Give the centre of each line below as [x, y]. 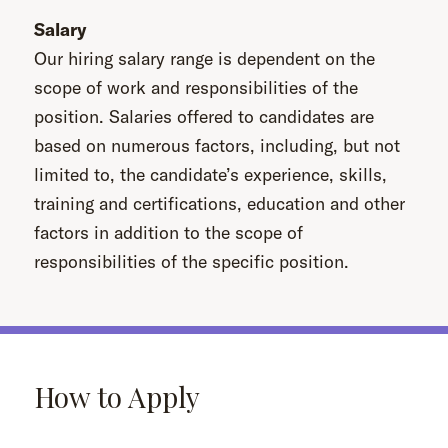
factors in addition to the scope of [168, 232]
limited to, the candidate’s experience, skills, [210, 174]
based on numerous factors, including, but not [217, 145]
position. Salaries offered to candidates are [204, 116]
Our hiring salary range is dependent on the [204, 58]
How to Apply [117, 396]
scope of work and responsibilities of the [196, 87]
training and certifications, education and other [219, 203]
